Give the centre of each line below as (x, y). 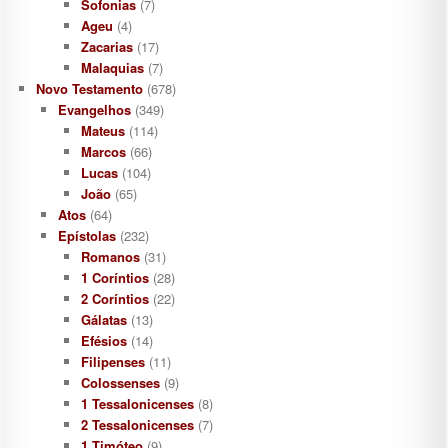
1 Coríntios (114, 278)
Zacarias (106, 47)
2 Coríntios (114, 299)
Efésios (103, 341)
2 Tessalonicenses (137, 425)
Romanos (110, 257)
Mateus (102, 131)
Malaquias (112, 68)
